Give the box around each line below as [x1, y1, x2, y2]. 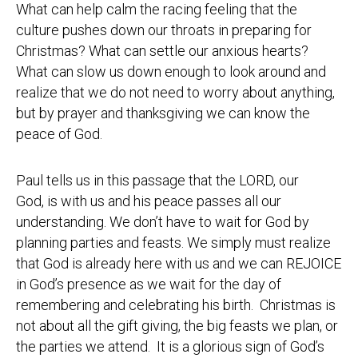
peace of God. [16, 125, 102, 142]
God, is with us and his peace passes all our [16, 193, 281, 209]
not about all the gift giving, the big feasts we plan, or [16, 317, 338, 334]
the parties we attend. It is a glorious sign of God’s [16, 338, 324, 355]
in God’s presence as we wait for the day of [16, 276, 281, 292]
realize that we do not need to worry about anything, [16, 84, 335, 101]
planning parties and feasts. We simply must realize [16, 234, 331, 251]
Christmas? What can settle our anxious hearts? [16, 42, 308, 59]
